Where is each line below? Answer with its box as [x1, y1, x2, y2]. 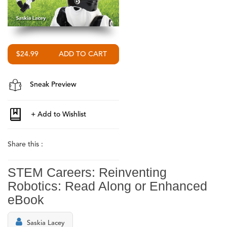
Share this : [8, 141, 43, 148]
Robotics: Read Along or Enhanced [8, 179, 207, 194]
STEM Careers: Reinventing [8, 165, 167, 180]
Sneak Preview [28, 81, 77, 89]
